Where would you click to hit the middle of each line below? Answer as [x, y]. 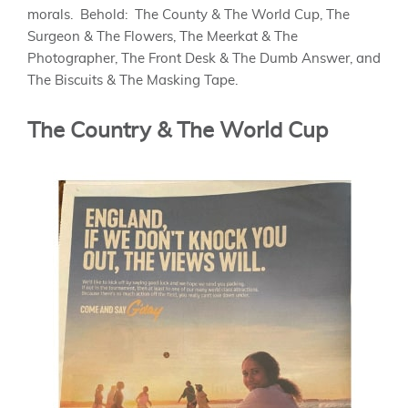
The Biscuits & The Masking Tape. [133, 80]
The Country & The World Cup [178, 132]
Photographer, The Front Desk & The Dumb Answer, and [204, 58]
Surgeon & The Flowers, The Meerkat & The [163, 36]
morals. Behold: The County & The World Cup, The [189, 15]
